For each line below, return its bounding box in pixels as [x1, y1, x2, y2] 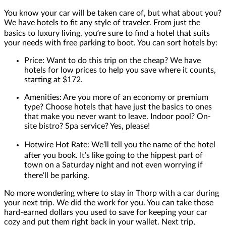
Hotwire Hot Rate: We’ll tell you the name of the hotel [24, 140, 215, 149]
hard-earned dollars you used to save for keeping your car [4, 208, 207, 216]
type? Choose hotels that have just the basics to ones [24, 102, 212, 111]
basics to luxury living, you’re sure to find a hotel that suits [4, 29, 210, 37]
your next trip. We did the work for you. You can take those [4, 198, 213, 207]
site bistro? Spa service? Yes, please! [24, 122, 150, 130]
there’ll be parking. [24, 171, 89, 180]
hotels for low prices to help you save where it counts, [24, 66, 216, 74]
